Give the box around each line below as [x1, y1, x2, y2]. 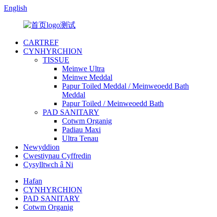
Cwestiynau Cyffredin [23, 152, 91, 160]
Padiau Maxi [62, 125, 101, 134]
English [4, 4, 27, 12]
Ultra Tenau [62, 134, 98, 142]
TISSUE [43, 56, 69, 64]
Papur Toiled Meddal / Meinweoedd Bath [62, 82, 189, 90]
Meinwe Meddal [62, 73, 112, 81]
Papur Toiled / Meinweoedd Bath [62, 99, 164, 108]
